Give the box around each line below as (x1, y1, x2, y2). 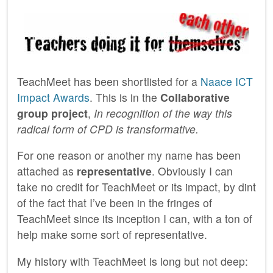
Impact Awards (17, 89, 90, 105)
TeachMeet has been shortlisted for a (17, 73, 200, 89)
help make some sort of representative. (17, 227, 207, 243)
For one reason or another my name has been (17, 147, 241, 163)
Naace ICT (200, 73, 253, 89)
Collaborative (160, 89, 230, 105)
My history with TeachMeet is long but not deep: (17, 253, 248, 269)
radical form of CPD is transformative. (17, 121, 199, 136)
